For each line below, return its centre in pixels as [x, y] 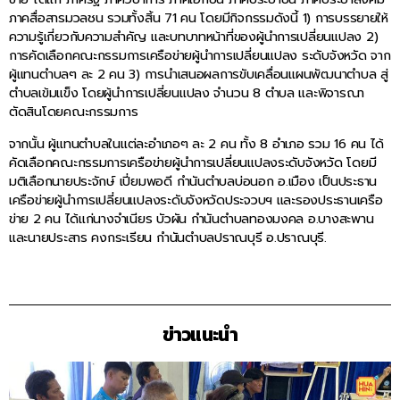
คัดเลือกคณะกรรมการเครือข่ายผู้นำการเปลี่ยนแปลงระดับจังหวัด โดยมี [193, 162]
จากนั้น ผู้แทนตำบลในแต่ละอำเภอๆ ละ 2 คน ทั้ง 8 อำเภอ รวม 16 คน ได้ [197, 143]
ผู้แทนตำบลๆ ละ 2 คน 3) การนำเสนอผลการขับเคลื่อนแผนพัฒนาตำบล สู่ [199, 75]
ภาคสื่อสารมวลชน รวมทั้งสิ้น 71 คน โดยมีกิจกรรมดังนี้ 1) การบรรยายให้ [199, 18]
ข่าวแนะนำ [200, 335]
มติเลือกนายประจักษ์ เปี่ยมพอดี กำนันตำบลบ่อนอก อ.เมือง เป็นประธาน [193, 181]
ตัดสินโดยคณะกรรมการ [74, 112]
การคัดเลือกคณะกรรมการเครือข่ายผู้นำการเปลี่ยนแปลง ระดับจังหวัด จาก [200, 56]
